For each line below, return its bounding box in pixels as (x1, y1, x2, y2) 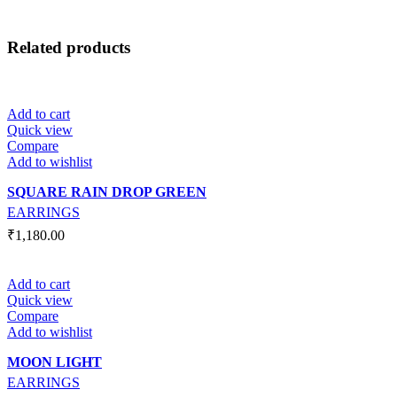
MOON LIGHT (7, 354, 102, 370)
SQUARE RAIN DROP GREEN (7, 184, 206, 200)
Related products (7, 38, 130, 58)
